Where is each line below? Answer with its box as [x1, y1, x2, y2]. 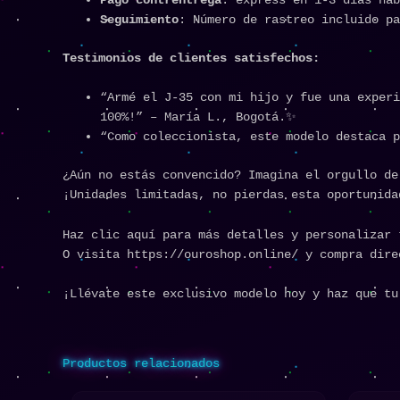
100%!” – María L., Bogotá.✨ [100, 110, 296, 125]
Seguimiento [100, 12, 179, 27]
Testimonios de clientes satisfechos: [62, 50, 320, 65]
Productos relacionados [62, 356, 220, 371]
